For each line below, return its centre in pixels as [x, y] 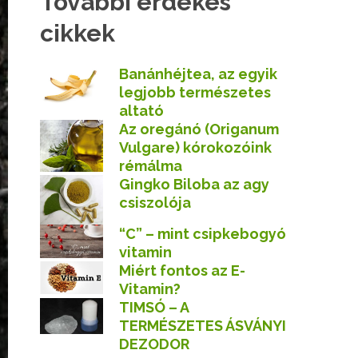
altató [141, 111]
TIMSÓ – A [154, 308]
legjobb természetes [195, 92]
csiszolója [155, 203]
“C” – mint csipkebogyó [203, 234]
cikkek [78, 33]
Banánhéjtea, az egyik [198, 74]
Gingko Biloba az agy [194, 184]
